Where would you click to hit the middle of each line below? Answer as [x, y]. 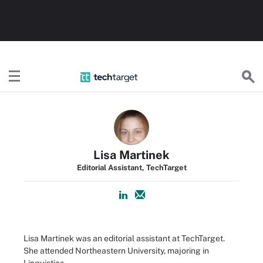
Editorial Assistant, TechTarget [131, 168]
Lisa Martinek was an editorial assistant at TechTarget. [124, 238]
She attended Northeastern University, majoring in [116, 251]
